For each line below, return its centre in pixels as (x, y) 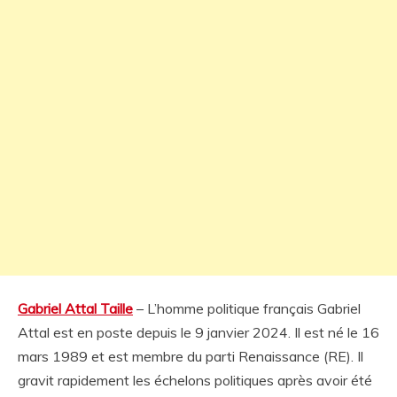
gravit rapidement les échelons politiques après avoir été (195, 380)
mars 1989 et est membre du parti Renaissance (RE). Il (191, 356)
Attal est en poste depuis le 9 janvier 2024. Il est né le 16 (198, 332)
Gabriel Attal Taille (75, 308)
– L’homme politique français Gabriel (247, 308)
